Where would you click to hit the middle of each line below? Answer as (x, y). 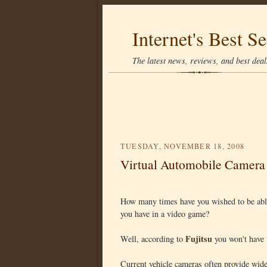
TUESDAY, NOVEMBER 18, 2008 (182, 146)
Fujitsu (199, 239)
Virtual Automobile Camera (193, 164)
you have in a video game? (165, 214)
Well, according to (153, 239)
